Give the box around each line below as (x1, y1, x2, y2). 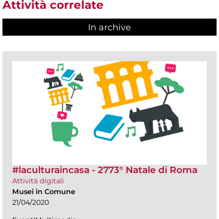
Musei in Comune (12, 187, 75, 197)
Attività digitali (12, 176, 64, 186)
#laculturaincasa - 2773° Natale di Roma (12, 164, 197, 176)
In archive (88, 22, 131, 33)
